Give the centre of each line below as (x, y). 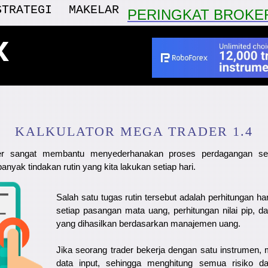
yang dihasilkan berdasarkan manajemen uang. (148, 224)
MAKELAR (94, 10)
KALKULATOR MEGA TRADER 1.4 (134, 131)
